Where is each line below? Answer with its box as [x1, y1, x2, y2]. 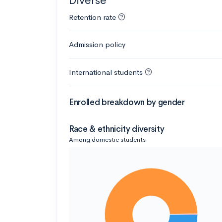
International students [69, 67, 143, 77]
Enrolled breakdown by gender [69, 97, 185, 108]
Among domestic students [69, 135, 146, 144]
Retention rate [69, 12, 116, 22]
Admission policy [69, 39, 125, 49]
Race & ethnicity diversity [69, 123, 165, 134]
